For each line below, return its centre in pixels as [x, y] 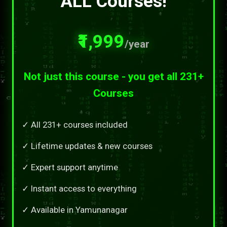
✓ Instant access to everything [79, 188]
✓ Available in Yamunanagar [75, 210]
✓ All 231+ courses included [75, 124]
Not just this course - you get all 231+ [113, 76]
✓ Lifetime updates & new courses [87, 146]
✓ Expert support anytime [70, 167]
